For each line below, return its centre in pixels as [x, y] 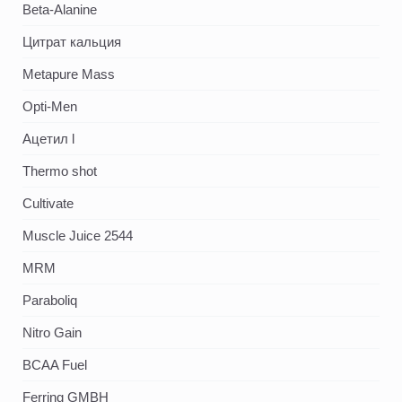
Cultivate [48, 203]
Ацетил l [48, 138]
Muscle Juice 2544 [78, 235]
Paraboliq [50, 300]
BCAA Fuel [55, 364]
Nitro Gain [52, 332]
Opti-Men [50, 106]
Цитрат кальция [72, 41]
